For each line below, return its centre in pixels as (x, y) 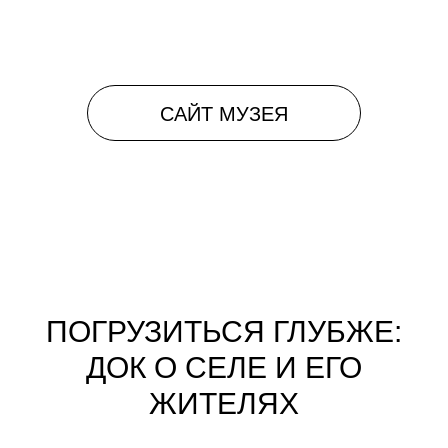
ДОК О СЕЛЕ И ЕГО (224, 367)
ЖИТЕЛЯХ (224, 403)
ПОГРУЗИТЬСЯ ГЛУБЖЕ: (224, 331)
